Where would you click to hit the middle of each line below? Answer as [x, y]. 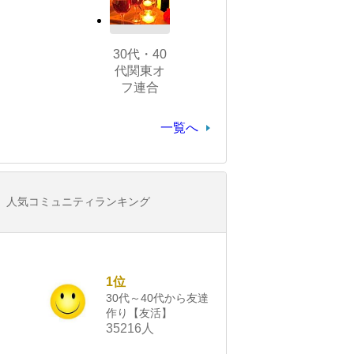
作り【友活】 [139, 313]
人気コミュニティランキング [78, 202]
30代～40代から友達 [157, 298]
